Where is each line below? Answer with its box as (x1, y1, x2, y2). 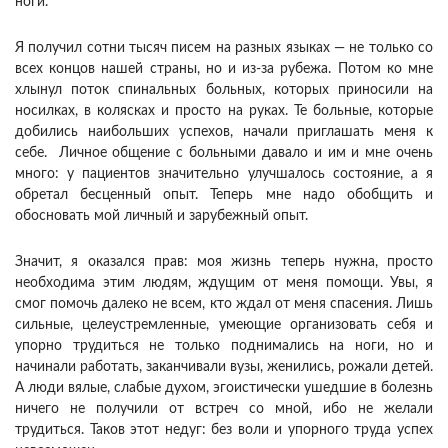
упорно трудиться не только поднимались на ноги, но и (15, 339, 433, 354)
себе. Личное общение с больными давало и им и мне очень (15, 146, 433, 161)
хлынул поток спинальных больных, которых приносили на (15, 83, 433, 98)
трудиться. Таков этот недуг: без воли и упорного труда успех (15, 423, 433, 438)
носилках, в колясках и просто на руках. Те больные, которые (15, 104, 433, 119)
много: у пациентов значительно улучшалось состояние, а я (15, 167, 433, 182)
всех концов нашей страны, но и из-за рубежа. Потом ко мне (15, 62, 433, 77)
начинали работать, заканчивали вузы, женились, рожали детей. (15, 360, 433, 375)
